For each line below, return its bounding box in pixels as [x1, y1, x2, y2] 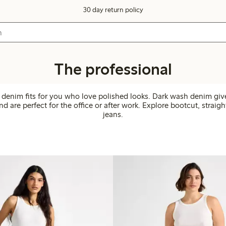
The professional [54, 60, 172, 79]
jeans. [103, 109, 123, 119]
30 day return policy [83, 6, 143, 14]
